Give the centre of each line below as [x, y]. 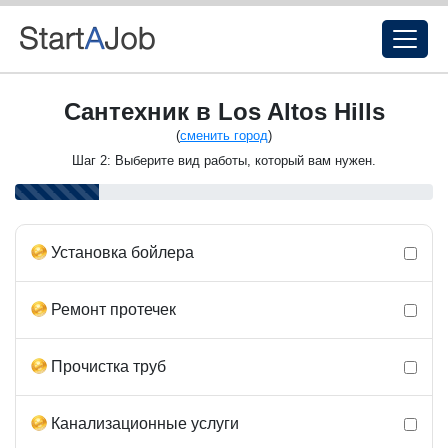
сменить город [224, 135]
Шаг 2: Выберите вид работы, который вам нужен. [224, 160]
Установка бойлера [122, 252]
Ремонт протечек [113, 309]
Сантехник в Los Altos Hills [224, 111]
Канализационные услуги [145, 423]
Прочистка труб [108, 366]
